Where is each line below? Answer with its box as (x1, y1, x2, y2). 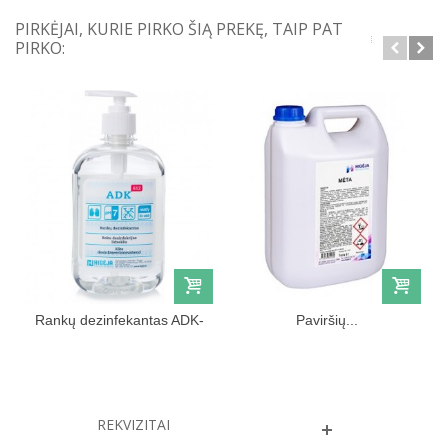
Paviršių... (296, 312, 358, 329)
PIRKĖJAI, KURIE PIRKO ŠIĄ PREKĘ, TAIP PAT (15, 18, 343, 41)
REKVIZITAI (96, 415, 170, 435)
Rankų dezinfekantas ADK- (34, 312, 204, 329)
